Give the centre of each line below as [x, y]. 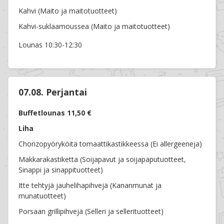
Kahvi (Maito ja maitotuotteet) [68, 11]
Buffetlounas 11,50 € [55, 113]
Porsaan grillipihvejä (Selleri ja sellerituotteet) [91, 211]
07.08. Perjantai [53, 92]
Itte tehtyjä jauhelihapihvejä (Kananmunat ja [90, 185]
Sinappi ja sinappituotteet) [61, 170]
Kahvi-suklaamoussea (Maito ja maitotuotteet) [94, 26]
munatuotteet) [42, 196]
